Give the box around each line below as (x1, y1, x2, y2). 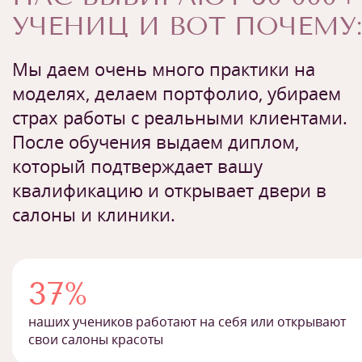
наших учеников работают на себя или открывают (28, 312, 346, 330)
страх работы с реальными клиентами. (12, 104, 347, 129)
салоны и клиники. (12, 201, 175, 226)
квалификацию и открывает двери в (12, 177, 326, 202)
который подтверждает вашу (12, 153, 263, 178)
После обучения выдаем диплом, (12, 128, 299, 154)
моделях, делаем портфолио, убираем (12, 80, 341, 105)
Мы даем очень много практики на (12, 56, 315, 81)
